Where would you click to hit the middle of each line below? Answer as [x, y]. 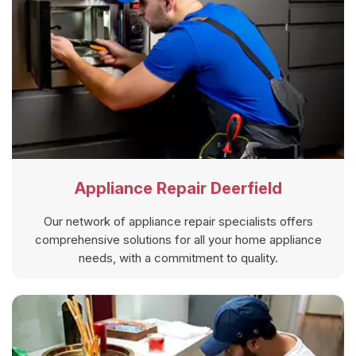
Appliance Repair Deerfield [178, 188]
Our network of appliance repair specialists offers [178, 221]
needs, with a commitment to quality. [178, 257]
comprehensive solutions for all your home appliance [178, 239]
